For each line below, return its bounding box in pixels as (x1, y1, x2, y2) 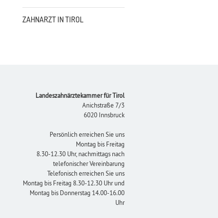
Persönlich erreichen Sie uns (50, 130, 125, 139)
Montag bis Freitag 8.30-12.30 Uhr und (23, 179, 125, 187)
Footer (134, 89, 155, 99)
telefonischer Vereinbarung (53, 160, 125, 168)
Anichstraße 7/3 (82, 101, 125, 109)
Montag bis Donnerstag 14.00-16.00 (30, 189, 125, 197)
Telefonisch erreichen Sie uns (47, 169, 125, 178)
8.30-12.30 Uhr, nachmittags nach (36, 150, 125, 158)
